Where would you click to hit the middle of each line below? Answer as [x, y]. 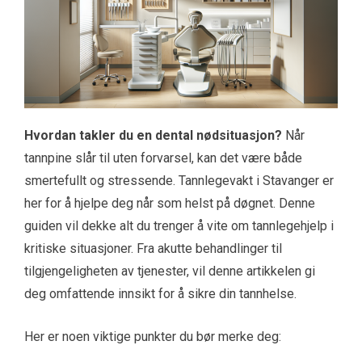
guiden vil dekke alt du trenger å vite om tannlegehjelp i [179, 226]
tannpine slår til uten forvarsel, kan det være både [163, 158]
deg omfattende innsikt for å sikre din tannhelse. [160, 294]
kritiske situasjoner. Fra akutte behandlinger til [153, 249]
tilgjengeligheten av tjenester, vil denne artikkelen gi [170, 271]
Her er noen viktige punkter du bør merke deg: [153, 337]
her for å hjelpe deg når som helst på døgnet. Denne [170, 204]
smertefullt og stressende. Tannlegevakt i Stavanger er [179, 181]
